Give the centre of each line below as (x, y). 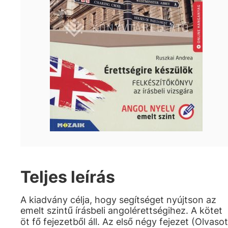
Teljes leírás (68, 177)
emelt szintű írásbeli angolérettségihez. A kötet (121, 210)
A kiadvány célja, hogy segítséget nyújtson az (118, 200)
